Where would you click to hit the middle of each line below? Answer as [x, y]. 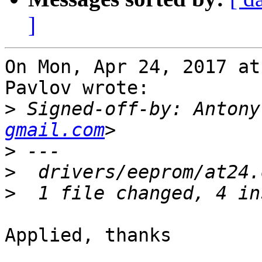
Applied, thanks [88, 235]
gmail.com [55, 130]
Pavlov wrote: [77, 88]
